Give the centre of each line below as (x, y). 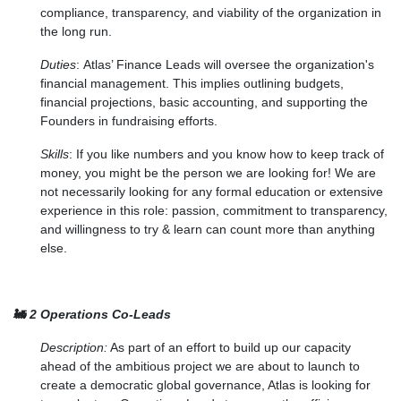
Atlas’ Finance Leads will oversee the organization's (229, 64)
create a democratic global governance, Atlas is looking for (205, 384)
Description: (74, 347)
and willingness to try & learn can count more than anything (208, 229)
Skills (55, 154)
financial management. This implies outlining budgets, (192, 83)
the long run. (76, 31)
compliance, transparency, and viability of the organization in (211, 12)
